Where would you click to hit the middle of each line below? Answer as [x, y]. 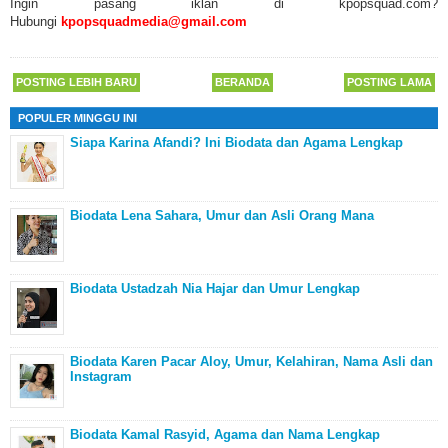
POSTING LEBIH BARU [76, 82]
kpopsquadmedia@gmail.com [154, 21]
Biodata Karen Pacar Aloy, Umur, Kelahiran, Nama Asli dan [251, 362]
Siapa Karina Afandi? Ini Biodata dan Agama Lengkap [236, 143]
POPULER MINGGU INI [77, 118]
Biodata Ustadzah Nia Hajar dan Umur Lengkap [215, 289]
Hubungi [35, 21]
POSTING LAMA [389, 82]
